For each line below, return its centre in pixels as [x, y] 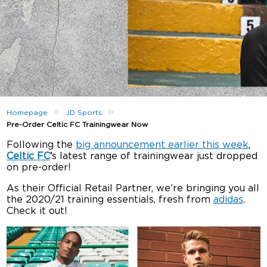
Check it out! [37, 211]
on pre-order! [39, 167]
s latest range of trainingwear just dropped [155, 156]
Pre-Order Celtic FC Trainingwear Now [77, 124]
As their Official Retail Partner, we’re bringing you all [133, 188]
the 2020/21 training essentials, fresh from [110, 200]
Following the [41, 145]
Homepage [27, 112]
